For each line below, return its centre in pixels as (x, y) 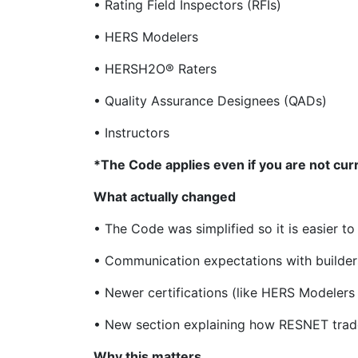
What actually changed (166, 197)
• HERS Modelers (148, 37)
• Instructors (131, 133)
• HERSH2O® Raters (157, 69)
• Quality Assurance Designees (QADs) (212, 101)
